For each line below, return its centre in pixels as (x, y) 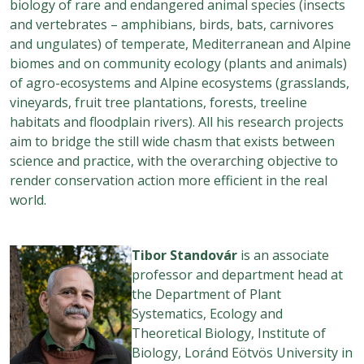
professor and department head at (237, 274)
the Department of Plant (206, 294)
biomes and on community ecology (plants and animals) (178, 63)
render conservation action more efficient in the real (169, 180)
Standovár (204, 255)
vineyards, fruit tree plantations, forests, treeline (158, 102)
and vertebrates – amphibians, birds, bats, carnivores (172, 24)
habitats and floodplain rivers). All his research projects (177, 121)
